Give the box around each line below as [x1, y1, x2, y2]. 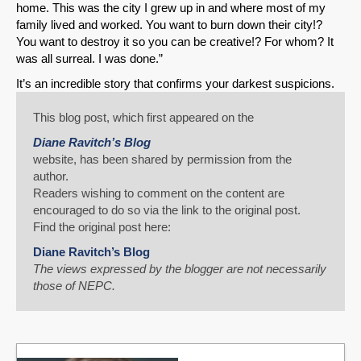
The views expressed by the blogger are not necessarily [33, 262, 326, 276]
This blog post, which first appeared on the [33, 110, 254, 125]
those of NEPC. [33, 279, 115, 293]
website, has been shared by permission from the [33, 152, 292, 167]
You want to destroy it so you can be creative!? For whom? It [16, 35, 334, 49]
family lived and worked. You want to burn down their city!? [16, 18, 322, 32]
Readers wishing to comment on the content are [33, 186, 284, 201]
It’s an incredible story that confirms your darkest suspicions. [16, 77, 334, 91]
